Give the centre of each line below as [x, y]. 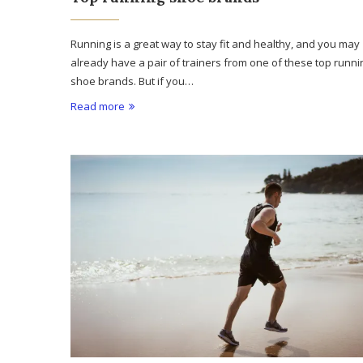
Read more [98, 107]
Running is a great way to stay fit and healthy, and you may [215, 44]
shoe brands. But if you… [132, 81]
